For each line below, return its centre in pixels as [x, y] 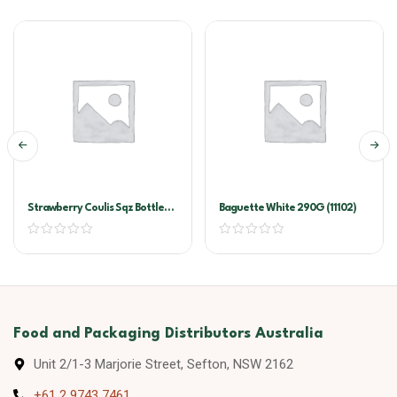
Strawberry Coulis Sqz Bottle [96, 208]
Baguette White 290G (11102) [288, 208]
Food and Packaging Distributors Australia [168, 334]
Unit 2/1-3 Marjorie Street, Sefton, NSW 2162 [163, 364]
